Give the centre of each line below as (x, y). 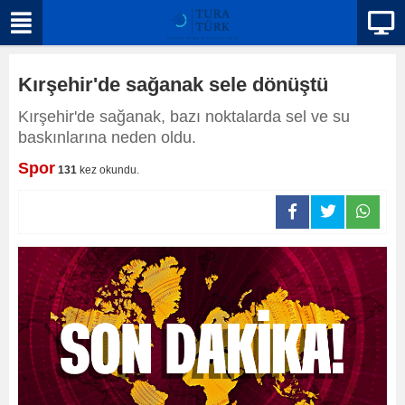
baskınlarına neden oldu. (107, 137)
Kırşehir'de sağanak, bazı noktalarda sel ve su (184, 117)
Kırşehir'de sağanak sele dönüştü (173, 85)
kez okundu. (108, 170)
